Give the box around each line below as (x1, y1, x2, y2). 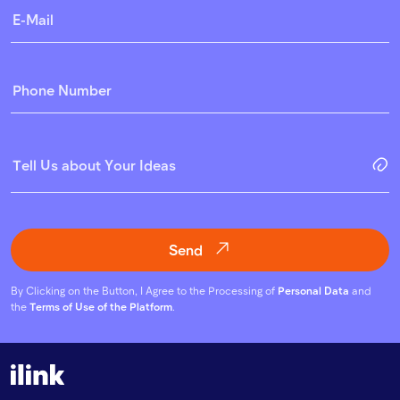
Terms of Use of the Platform (29, 300, 172, 313)
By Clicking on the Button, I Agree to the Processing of (11, 284, 278, 297)
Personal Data (278, 284, 349, 297)
